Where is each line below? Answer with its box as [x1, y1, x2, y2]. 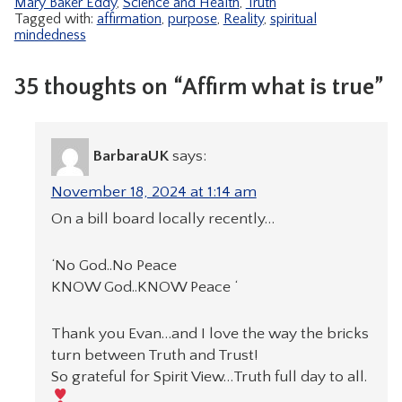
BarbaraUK [92, 146, 169, 165]
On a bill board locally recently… [50, 209, 275, 228]
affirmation [96, 10, 162, 27]
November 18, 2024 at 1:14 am [50, 182, 257, 201]
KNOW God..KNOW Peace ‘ [50, 277, 238, 296]
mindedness [13, 26, 86, 43]
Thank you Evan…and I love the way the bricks [50, 325, 369, 344]
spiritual [269, 10, 317, 27]
